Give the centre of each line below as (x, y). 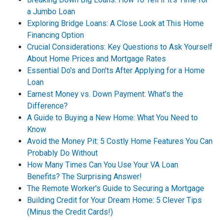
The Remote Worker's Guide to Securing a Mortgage (116, 188)
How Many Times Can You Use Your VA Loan (103, 165)
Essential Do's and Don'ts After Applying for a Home (116, 70)
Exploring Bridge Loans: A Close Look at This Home (115, 23)
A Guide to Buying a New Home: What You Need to (112, 118)
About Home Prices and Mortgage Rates (96, 59)
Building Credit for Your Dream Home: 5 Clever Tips (114, 200)
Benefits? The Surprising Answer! (84, 177)
